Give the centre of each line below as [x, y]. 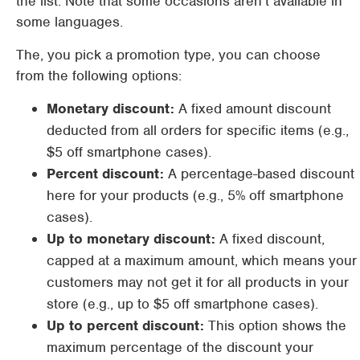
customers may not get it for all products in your [198, 282]
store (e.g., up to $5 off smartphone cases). [182, 304]
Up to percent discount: [125, 325]
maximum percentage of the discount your [180, 347]
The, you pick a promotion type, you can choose [168, 55]
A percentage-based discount [259, 174]
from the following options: [99, 76]
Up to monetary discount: [131, 239]
